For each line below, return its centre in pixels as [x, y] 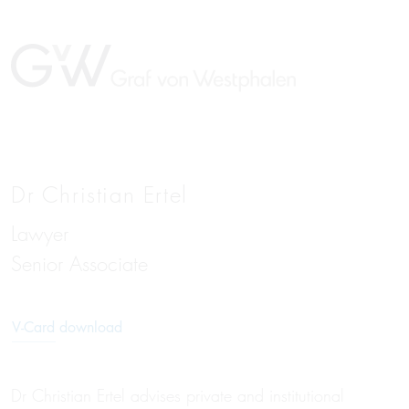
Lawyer [40, 235]
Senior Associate [79, 265]
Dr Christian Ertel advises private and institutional [178, 396]
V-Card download [67, 328]
